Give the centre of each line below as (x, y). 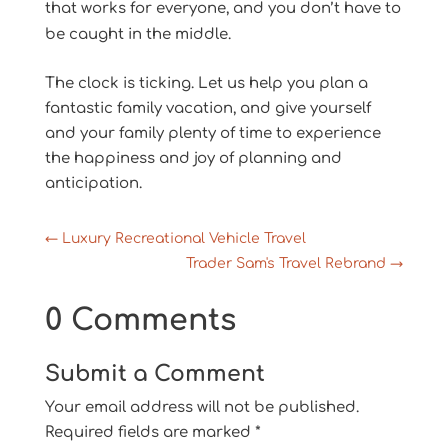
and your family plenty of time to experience (212, 133)
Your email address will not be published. (201, 407)
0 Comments (140, 320)
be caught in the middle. (137, 34)
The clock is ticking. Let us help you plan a (206, 83)
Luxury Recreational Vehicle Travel (183, 238)
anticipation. (93, 183)
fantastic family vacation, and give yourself (207, 108)
